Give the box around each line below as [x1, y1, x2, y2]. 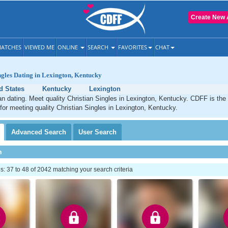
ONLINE [58, 43, 79, 51]
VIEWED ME [24, 43, 54, 51]
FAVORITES [118, 43, 147, 51]
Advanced [11, 128, 44, 136]
